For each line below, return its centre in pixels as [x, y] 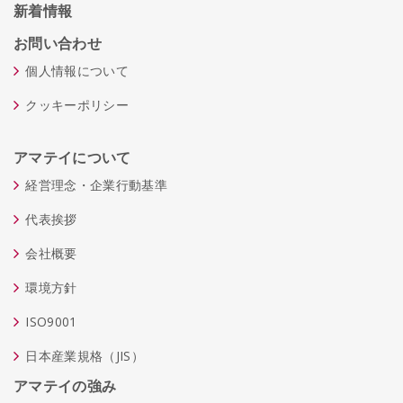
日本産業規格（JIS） [85, 355]
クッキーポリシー [77, 104]
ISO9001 [51, 321]
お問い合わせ [58, 43]
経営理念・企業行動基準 [96, 184]
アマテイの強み [65, 385]
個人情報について [77, 70]
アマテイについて [72, 157]
